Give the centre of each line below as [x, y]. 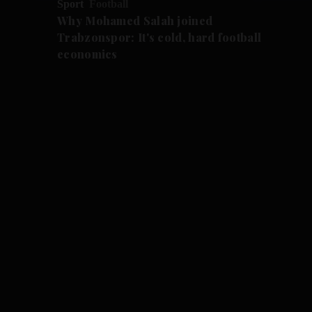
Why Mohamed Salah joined [135, 21]
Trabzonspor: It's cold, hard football [159, 38]
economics [87, 54]
